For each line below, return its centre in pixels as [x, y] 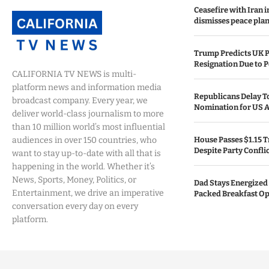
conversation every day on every [75, 206]
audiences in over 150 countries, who [84, 140]
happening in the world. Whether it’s [83, 167]
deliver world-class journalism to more [88, 114]
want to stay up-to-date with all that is [86, 153]
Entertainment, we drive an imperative [88, 193]
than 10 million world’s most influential [89, 127]
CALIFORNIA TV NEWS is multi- [74, 74]
